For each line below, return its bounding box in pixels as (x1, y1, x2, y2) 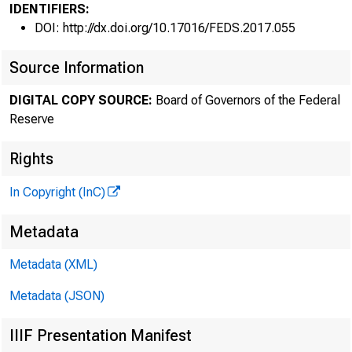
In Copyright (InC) (9, 185, 105, 200)
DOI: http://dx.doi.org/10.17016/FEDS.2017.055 (35, 20, 295, 35)
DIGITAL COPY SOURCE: (9, 93, 152, 108)
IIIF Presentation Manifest (9, 326, 192, 345)
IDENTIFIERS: (9, 2, 90, 16)
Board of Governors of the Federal (152, 93, 340, 108)
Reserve (9, 112, 54, 126)
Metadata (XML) (9, 257, 97, 272)
